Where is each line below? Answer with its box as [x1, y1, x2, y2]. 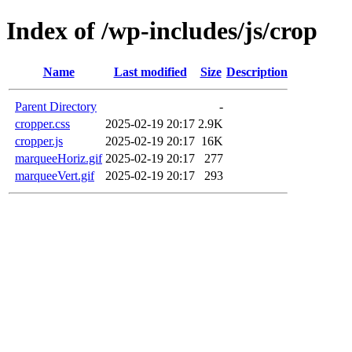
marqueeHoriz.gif [15, 151, 102, 165]
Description [226, 64, 288, 79]
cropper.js [15, 134, 63, 148]
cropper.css [15, 116, 70, 130]
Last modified [113, 64, 187, 79]
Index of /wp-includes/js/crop [6, 16, 317, 46]
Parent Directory [15, 99, 97, 113]
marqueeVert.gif [15, 168, 94, 182]
